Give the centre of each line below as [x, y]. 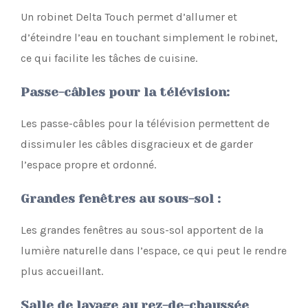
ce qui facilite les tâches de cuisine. [109, 58]
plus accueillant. [62, 271]
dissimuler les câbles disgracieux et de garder [137, 144]
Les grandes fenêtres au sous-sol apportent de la [142, 230]
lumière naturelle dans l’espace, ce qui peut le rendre [154, 250]
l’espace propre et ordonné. [88, 164]
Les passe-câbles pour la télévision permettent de [145, 123]
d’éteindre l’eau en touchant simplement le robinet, [149, 37]
